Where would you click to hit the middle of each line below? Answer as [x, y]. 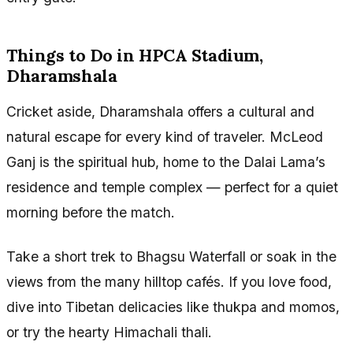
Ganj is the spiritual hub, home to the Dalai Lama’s [166, 162]
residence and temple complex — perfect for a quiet [172, 188]
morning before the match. [91, 213]
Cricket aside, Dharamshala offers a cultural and [160, 112]
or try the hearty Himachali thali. [109, 333]
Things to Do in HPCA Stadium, [135, 55]
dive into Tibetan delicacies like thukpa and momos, [173, 307]
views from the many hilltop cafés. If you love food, [169, 282]
